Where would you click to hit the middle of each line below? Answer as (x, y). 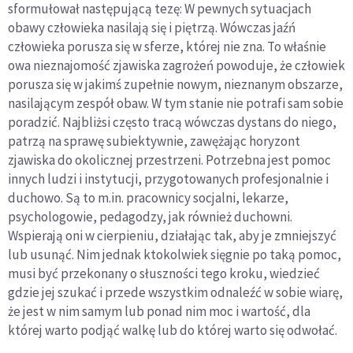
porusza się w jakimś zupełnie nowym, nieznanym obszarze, (175, 85)
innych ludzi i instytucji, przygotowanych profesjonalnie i (168, 179)
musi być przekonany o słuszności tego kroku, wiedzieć (164, 274)
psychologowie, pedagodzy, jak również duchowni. (150, 217)
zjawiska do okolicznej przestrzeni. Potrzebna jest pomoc (169, 160)
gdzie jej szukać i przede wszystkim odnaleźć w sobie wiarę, (175, 293)
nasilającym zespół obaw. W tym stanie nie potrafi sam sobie (176, 104)
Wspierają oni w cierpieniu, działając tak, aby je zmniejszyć (172, 236)
